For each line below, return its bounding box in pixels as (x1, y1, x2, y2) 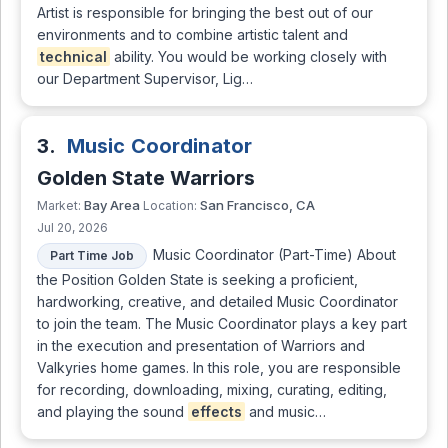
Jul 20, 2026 (37, 219, 108, 235)
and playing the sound (37, 402, 188, 420)
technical (40, 47, 107, 65)
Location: (143, 197, 197, 213)
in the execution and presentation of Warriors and (37, 336, 365, 354)
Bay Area (81, 196, 143, 213)
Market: (37, 197, 81, 213)
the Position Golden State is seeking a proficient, (37, 270, 358, 288)
